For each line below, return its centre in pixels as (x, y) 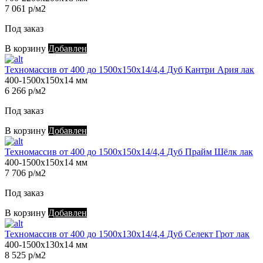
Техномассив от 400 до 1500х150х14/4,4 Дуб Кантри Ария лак (129, 70)
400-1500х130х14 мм (46, 245)
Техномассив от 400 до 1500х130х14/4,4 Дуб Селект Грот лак (127, 234)
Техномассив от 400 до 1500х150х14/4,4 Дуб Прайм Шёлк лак (129, 152)
